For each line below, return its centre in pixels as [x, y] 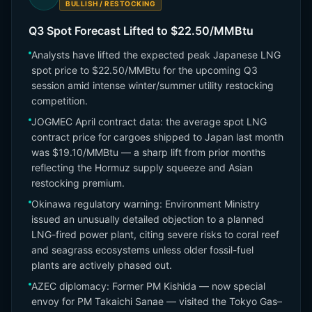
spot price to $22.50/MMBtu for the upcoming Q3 [145, 70]
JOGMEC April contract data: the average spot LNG [149, 122]
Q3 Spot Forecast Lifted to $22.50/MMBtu [141, 31]
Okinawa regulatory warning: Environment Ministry [146, 204]
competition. [60, 101]
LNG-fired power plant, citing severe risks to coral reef [155, 234]
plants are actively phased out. [102, 265]
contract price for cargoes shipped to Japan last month [157, 137]
